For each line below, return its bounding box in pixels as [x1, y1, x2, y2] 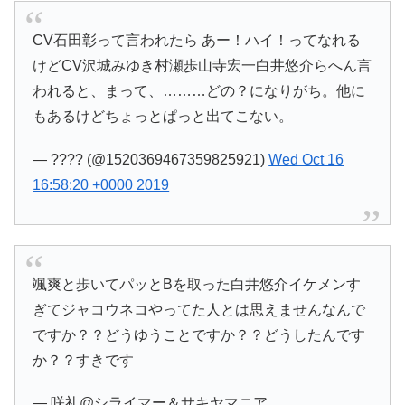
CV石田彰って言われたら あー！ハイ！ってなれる [33, 33, 362, 49]
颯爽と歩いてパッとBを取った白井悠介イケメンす [33, 277, 362, 293]
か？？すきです [33, 353, 135, 369]
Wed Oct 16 [268, 151, 344, 167]
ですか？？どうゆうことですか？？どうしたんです [33, 327, 366, 344]
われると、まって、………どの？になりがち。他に [33, 83, 366, 99]
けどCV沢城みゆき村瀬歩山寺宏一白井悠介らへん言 [33, 58, 372, 74]
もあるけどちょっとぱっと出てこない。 [33, 108, 294, 125]
